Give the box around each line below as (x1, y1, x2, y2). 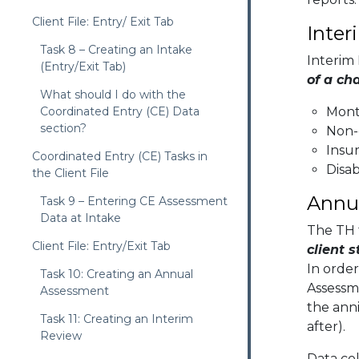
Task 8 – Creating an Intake (40, 42, 192, 57)
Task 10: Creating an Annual (40, 267, 193, 281)
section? (40, 121, 87, 135)
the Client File (32, 166, 109, 180)
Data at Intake (40, 211, 121, 225)
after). (306, 319, 345, 335)
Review (40, 329, 82, 343)
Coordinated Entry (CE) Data (40, 104, 200, 119)
